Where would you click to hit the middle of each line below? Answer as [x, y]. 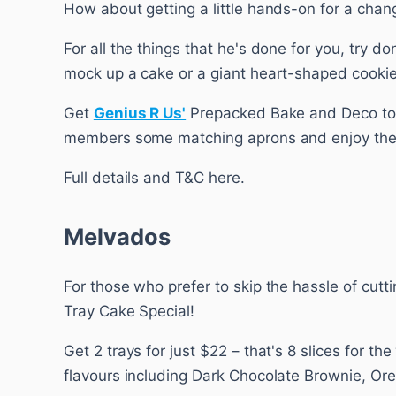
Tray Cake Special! [129, 312]
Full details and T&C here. [154, 177]
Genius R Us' [140, 113]
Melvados [117, 236]
